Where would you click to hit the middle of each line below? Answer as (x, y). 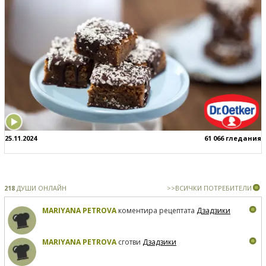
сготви (129, 242)
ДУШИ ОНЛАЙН (41, 188)
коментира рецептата (156, 211)
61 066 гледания (233, 138)
